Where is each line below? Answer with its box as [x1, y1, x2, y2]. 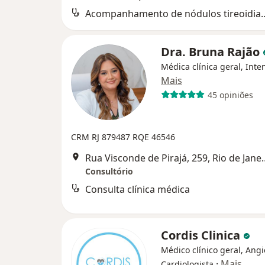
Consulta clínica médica [85, 183, 190, 196]
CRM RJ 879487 [71, 131, 132, 143]
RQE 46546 [132, 131, 175, 143]
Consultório [85, 166, 133, 177]
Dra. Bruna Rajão [161, 44, 263, 60]
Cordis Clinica [161, 227, 243, 244]
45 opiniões [207, 89, 253, 101]
